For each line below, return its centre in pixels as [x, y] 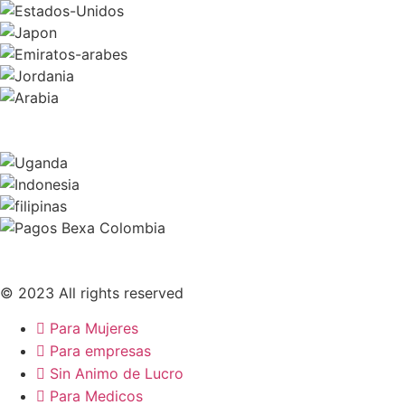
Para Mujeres [94, 328]
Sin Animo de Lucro [117, 373]
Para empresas [100, 350]
